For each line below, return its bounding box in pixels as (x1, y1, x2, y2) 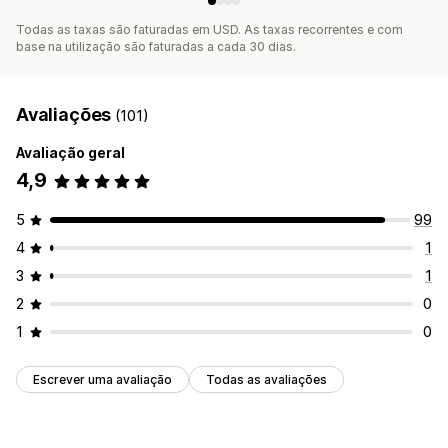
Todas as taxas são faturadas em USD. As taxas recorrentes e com (16, 22, 403, 38)
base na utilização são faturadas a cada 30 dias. (16, 39, 296, 55)
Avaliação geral (16, 144, 125, 162)
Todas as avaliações (206, 372, 327, 388)
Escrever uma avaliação (33, 372, 172, 388)
